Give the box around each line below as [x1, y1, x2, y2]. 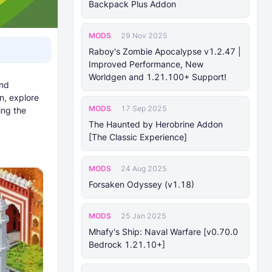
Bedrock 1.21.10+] [89, 239, 165, 250]
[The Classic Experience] [89, 132, 187, 142]
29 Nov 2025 [121, 31, 168, 40]
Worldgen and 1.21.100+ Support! [89, 72, 226, 82]
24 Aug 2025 [121, 164, 167, 173]
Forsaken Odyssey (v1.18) [89, 179, 194, 189]
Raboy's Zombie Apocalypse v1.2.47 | [89, 46, 241, 56]
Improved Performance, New [89, 59, 203, 69]
